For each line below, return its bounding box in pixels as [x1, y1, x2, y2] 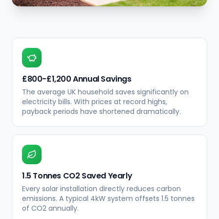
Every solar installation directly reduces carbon [22, 184, 181, 194]
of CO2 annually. [22, 203, 79, 213]
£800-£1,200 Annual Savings [22, 73, 131, 85]
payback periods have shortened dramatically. [22, 107, 181, 116]
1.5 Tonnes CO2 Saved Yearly [22, 170, 132, 181]
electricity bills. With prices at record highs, [22, 97, 167, 107]
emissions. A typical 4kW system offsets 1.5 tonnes [22, 194, 195, 203]
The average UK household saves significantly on [22, 87, 189, 97]
